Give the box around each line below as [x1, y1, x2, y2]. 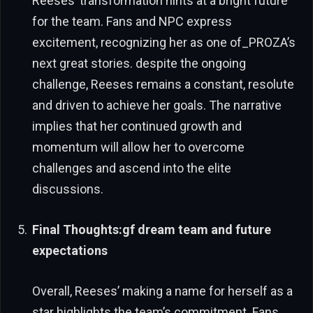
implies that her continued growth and [32, 119, 242, 134]
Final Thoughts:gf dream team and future [32, 221, 271, 237]
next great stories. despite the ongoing [32, 56, 246, 71]
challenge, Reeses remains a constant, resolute [32, 77, 294, 92]
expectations [32, 242, 108, 258]
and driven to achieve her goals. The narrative [32, 98, 282, 113]
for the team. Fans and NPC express [32, 14, 232, 29]
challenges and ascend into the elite [32, 161, 231, 176]
